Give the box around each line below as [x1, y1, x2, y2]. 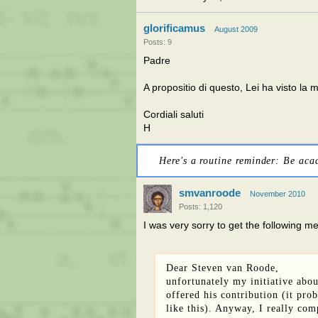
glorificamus [143, 22, 205, 34]
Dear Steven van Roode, [166, 262, 279, 273]
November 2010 [250, 190, 305, 198]
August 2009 [214, 25, 258, 33]
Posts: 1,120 [179, 202, 222, 211]
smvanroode [179, 187, 241, 199]
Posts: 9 [143, 38, 172, 46]
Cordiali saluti [143, 109, 204, 120]
